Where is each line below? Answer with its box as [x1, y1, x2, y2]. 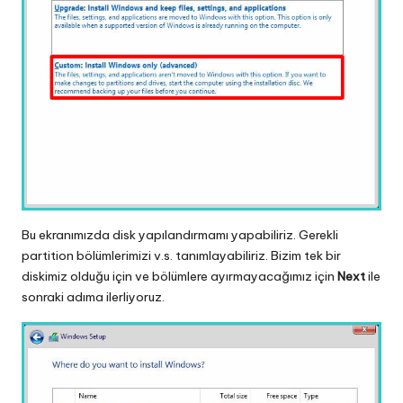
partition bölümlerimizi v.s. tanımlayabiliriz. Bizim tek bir [22, 246, 341, 264]
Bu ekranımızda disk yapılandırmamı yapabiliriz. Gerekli [22, 226, 338, 243]
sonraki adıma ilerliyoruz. [22, 288, 165, 305]
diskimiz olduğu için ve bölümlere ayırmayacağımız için [22, 267, 337, 284]
